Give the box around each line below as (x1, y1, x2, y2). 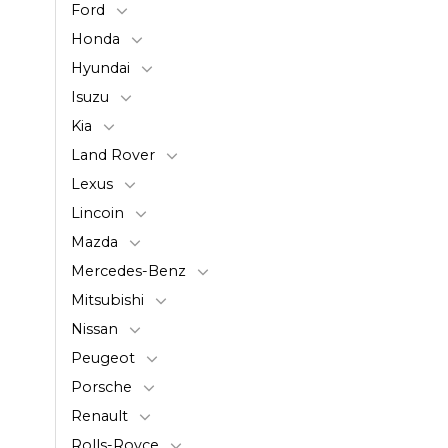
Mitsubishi (71, 290, 144, 309)
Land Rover (71, 145, 155, 164)
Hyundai (71, 58, 130, 77)
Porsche (71, 377, 132, 396)
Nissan (71, 319, 118, 338)
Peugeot (71, 348, 135, 367)
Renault (71, 406, 128, 425)
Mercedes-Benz (71, 261, 186, 280)
